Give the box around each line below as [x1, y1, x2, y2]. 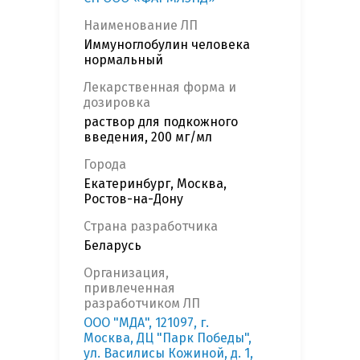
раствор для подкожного [84, 114, 238, 130]
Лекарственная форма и [84, 80, 236, 96]
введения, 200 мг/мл [84, 129, 212, 145]
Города [84, 157, 126, 173]
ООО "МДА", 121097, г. [84, 315, 209, 331]
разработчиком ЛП [84, 296, 200, 312]
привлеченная [84, 280, 175, 297]
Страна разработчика [84, 219, 218, 235]
